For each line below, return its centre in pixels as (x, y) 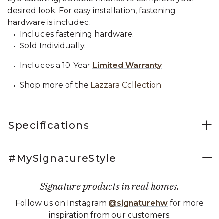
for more (186, 203)
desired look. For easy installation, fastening (91, 10)
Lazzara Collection (126, 85)
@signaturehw (138, 203)
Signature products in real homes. (109, 186)
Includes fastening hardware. (77, 34)
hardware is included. (49, 22)
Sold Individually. (53, 45)
